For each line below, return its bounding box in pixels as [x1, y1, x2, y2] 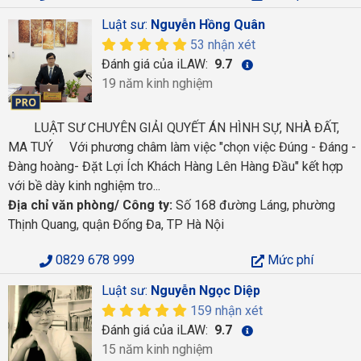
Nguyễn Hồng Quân [150, 16, 265, 32]
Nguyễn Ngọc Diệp [150, 283, 260, 298]
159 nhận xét [189, 303, 263, 318]
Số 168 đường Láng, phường [172, 197, 335, 213]
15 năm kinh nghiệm [101, 342, 213, 357]
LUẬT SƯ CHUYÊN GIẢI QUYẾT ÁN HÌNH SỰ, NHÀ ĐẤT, [8, 120, 339, 135]
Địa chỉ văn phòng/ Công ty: [8, 197, 172, 213]
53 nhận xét [189, 36, 255, 52]
